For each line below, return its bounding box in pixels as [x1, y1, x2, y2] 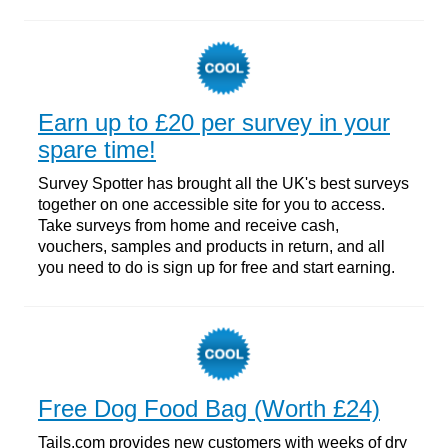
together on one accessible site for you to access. [38, 195, 385, 213]
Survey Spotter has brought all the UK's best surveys [38, 174, 409, 192]
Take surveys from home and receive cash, [38, 216, 339, 234]
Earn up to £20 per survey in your [38, 108, 390, 136]
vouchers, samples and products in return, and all [38, 237, 385, 255]
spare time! [38, 135, 156, 163]
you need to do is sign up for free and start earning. [38, 258, 395, 276]
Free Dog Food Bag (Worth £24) [38, 394, 380, 422]
